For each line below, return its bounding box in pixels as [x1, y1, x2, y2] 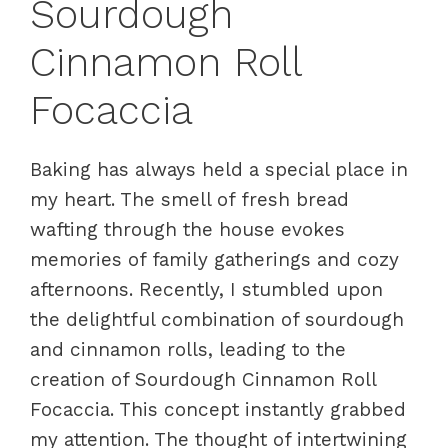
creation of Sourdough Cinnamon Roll [30, 368, 376, 391]
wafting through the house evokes [30, 218, 345, 241]
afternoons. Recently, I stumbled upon [30, 278, 383, 301]
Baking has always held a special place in [30, 158, 408, 181]
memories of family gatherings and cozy [30, 248, 399, 271]
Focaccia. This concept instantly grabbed [30, 398, 406, 421]
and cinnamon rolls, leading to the [30, 338, 346, 361]
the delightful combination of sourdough [30, 308, 404, 331]
